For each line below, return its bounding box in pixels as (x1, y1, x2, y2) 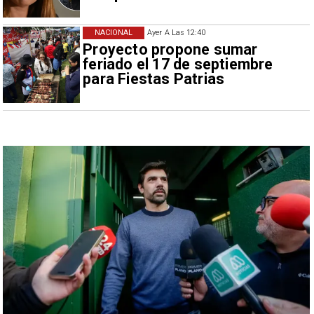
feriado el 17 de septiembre (83, 55, 273, 74)
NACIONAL (94, 28, 133, 38)
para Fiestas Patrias (83, 70, 225, 88)
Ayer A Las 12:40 (147, 28, 205, 38)
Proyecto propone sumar (83, 41, 258, 59)
